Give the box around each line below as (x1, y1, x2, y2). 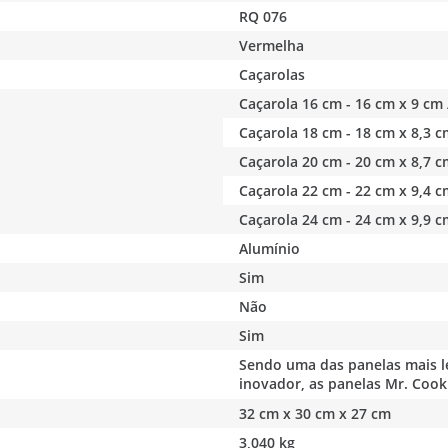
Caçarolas (239, 64, 306, 84)
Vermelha (239, 35, 305, 55)
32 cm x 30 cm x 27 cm (239, 403, 392, 423)
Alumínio (239, 238, 301, 258)
